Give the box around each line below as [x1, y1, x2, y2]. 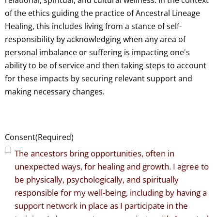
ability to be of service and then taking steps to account [5, 60, 206, 71]
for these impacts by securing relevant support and [5, 73, 192, 84]
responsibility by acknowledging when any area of [5, 34, 186, 45]
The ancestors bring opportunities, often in [15, 148, 174, 159]
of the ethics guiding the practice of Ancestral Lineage [5, 8, 200, 19]
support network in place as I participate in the [15, 200, 188, 212]
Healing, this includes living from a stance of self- [5, 21, 182, 32]
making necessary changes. [5, 86, 105, 97]
